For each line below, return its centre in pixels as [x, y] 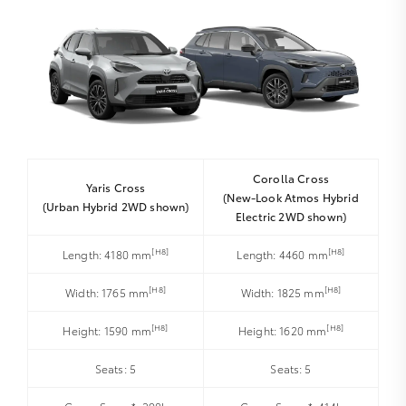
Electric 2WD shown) [291, 216]
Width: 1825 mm [282, 292]
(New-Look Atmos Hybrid [291, 197]
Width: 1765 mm [107, 292]
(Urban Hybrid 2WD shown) [116, 206]
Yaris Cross [116, 187]
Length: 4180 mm [107, 254]
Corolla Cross [291, 178]
